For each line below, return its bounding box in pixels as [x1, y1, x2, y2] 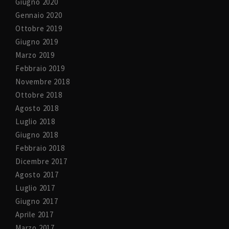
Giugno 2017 [15, 196, 58, 206]
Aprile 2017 [15, 210, 54, 219]
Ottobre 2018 [15, 90, 62, 100]
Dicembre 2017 [15, 156, 67, 166]
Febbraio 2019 [15, 63, 65, 73]
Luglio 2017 [15, 183, 55, 193]
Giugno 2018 [15, 130, 58, 140]
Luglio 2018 [15, 117, 55, 126]
